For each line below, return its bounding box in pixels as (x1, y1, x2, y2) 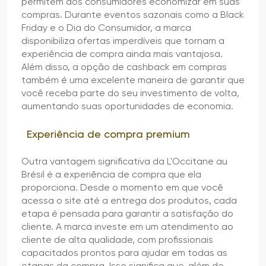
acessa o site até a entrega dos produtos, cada (21, 194, 237, 206)
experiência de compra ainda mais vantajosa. (21, 47, 223, 59)
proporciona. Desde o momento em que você (21, 181, 223, 193)
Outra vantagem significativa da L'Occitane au (21, 155, 227, 167)
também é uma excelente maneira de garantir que (21, 74, 245, 85)
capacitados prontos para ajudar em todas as (21, 246, 227, 258)
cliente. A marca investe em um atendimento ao (21, 220, 233, 232)
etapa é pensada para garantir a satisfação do (21, 207, 233, 219)
